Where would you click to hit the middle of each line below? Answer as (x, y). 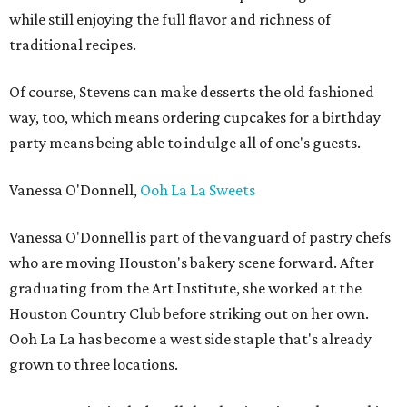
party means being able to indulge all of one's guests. (185, 143)
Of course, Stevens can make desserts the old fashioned (192, 92)
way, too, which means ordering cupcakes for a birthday (195, 118)
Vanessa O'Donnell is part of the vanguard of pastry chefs (200, 238)
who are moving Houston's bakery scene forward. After (192, 263)
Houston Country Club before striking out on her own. (189, 314)
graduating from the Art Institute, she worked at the (185, 288)
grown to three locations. (94, 365)
